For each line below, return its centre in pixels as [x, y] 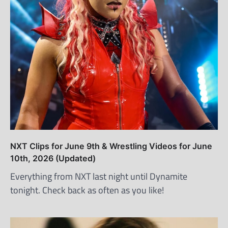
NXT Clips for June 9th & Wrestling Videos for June [111, 146]
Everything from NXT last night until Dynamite [99, 176]
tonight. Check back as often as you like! [87, 190]
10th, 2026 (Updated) [53, 158]
